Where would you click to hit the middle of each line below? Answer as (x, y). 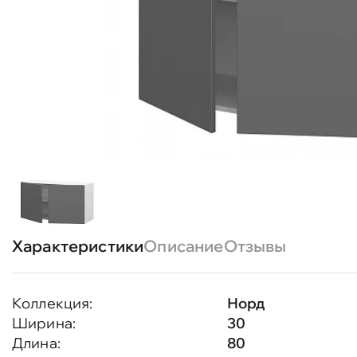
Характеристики (78, 246)
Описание (184, 246)
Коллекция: (53, 303)
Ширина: (44, 323)
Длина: (36, 343)
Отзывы (255, 246)
